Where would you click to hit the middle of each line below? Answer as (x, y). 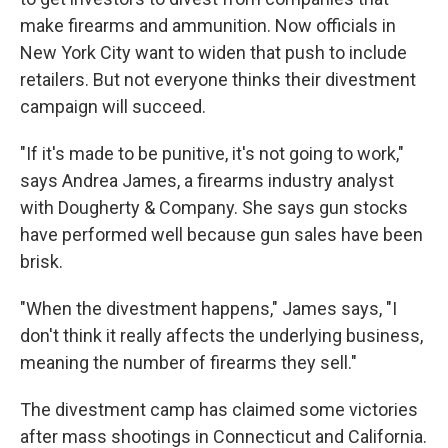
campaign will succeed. (113, 106)
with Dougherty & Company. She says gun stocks (214, 207)
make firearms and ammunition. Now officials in (208, 25)
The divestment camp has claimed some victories (219, 409)
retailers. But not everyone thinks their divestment (218, 79)
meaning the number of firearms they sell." (188, 362)
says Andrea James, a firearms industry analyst (207, 180)
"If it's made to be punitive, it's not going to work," (212, 153)
